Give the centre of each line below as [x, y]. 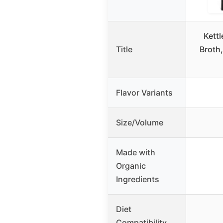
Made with [136, 152]
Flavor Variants [144, 92]
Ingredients [138, 179]
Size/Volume [140, 122]
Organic [131, 166]
